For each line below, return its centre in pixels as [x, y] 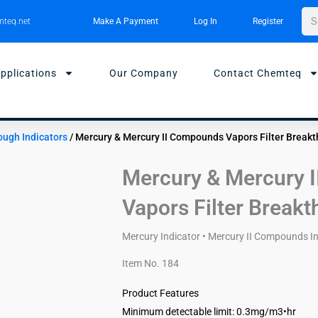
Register [268, 21]
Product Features [160, 293]
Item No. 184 [150, 263]
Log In [205, 21]
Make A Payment [125, 21]
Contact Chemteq [258, 73]
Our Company [144, 73]
